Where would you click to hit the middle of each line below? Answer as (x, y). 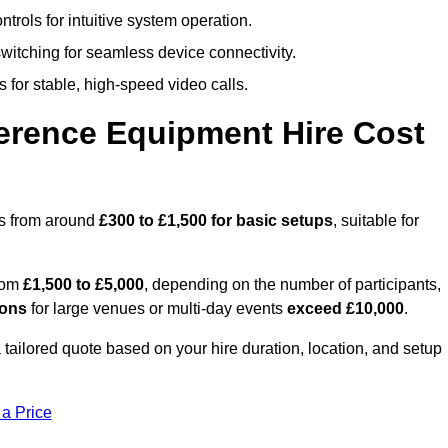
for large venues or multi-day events (157, 309)
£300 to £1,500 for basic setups (214, 221)
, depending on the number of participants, (292, 285)
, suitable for (376, 221)
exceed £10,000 (345, 309)
